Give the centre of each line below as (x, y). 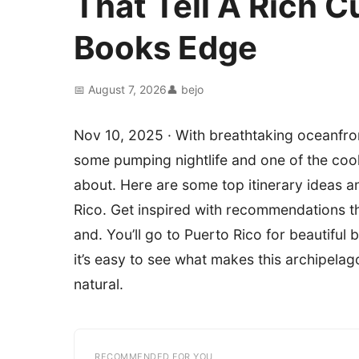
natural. (99, 284)
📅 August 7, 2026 (120, 89)
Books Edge (165, 48)
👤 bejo (185, 89)
